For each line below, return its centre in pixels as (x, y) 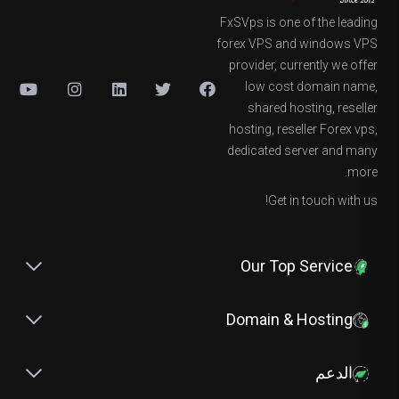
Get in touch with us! (323, 200)
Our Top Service (297, 266)
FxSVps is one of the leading (299, 22)
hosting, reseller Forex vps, (303, 129)
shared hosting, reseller (313, 108)
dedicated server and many (302, 151)
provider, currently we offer (303, 65)
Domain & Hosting (289, 319)
